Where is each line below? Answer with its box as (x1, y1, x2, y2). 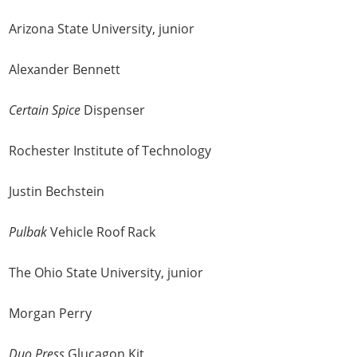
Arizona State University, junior (9, 20, 195, 38)
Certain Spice (9, 101, 84, 120)
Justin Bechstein (9, 182, 105, 201)
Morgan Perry (9, 304, 92, 323)
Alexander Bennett (9, 61, 121, 79)
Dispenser (84, 101, 146, 120)
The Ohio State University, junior (9, 264, 204, 282)
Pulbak (9, 223, 48, 241)
